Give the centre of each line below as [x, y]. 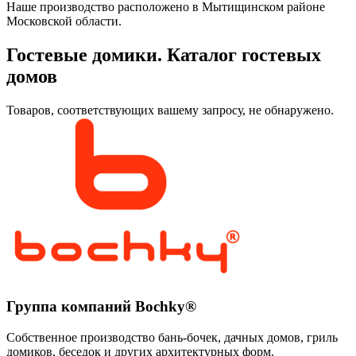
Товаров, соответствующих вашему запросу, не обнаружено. [170, 110]
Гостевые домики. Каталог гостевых [164, 54]
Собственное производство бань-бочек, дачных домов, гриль [172, 338]
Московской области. [64, 21]
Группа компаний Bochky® [101, 307]
